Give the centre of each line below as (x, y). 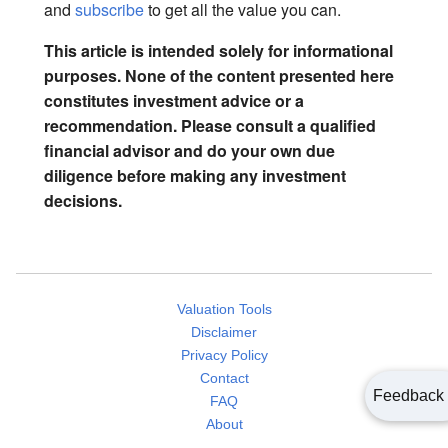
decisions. (83, 200)
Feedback (408, 395)
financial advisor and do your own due (189, 150)
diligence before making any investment (195, 175)
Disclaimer (224, 331)
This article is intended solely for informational (218, 50)
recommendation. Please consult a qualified (210, 125)
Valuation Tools (224, 308)
